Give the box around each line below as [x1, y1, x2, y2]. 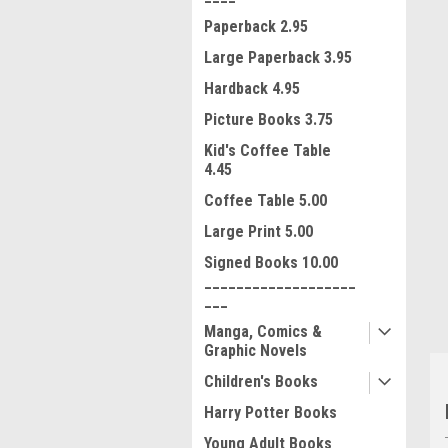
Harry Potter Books [204, 403, 337, 422]
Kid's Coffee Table [204, 141, 331, 160]
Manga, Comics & [204, 322, 322, 341]
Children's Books [204, 372, 318, 391]
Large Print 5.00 [204, 222, 313, 241]
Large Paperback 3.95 [204, 48, 352, 67]
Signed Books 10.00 [204, 253, 338, 272]
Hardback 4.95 [204, 79, 300, 98]
